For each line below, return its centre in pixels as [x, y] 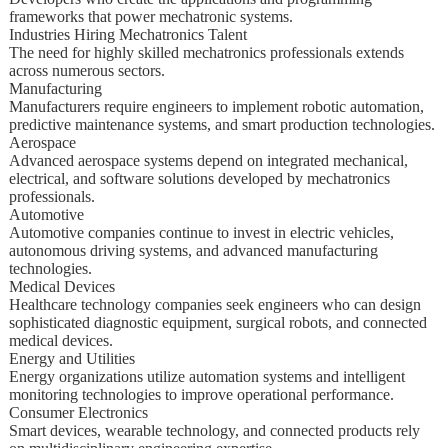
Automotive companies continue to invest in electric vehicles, [201, 232]
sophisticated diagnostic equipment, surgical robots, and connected [217, 322]
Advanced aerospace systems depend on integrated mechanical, [208, 160]
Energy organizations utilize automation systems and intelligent [206, 376]
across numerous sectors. [86, 70]
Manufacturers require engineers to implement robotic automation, [216, 106]
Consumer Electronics [78, 412]
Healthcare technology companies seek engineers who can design [214, 304]
